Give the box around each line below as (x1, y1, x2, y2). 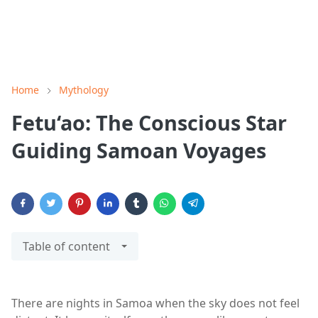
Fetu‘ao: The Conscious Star (11, 109, 287, 137)
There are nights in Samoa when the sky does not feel (11, 295, 300, 312)
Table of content (23, 238, 110, 255)
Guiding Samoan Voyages (11, 136, 266, 165)
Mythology (59, 83, 109, 97)
